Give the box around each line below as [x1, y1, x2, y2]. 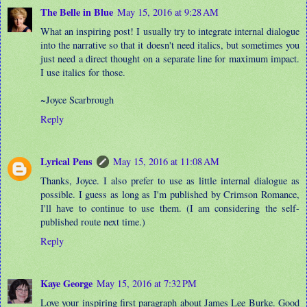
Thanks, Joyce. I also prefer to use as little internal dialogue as [40, 173, 299, 187]
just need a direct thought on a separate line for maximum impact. [40, 51, 299, 65]
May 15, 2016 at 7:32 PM [97, 276, 197, 290]
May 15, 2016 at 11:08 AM [113, 154, 219, 168]
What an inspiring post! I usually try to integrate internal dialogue [40, 24, 299, 38]
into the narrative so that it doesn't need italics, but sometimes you [40, 38, 299, 51]
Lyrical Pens [40, 153, 93, 169]
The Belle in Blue [40, 4, 113, 19]
